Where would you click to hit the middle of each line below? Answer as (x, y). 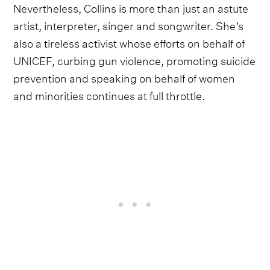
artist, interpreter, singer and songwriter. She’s (129, 24)
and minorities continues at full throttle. (109, 94)
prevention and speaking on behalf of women (124, 77)
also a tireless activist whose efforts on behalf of (129, 42)
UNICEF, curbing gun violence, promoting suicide (135, 59)
